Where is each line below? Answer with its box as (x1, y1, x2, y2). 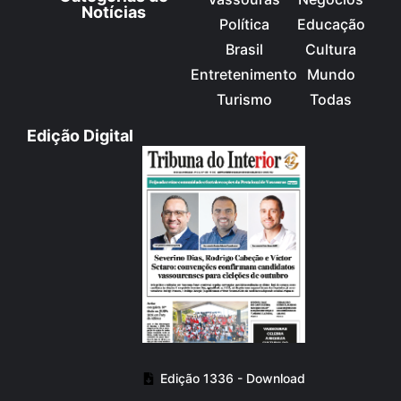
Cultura (305, 40, 356, 59)
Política (218, 15, 269, 34)
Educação (296, 15, 365, 34)
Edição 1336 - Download (160, 371, 305, 387)
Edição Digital (27, 126, 133, 146)
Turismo (216, 90, 272, 109)
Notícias (81, 3, 146, 22)
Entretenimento (191, 65, 297, 84)
